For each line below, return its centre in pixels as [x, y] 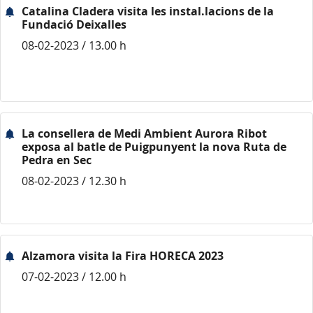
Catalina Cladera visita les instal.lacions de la [148, 11]
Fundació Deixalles [74, 24]
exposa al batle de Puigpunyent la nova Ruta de [154, 147]
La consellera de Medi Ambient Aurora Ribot [144, 133]
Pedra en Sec [57, 160]
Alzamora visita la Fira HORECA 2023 [123, 256]
